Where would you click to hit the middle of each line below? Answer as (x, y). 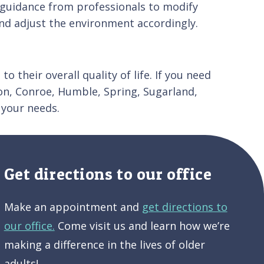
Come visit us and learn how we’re (142, 225)
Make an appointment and (73, 207)
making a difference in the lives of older (104, 244)
